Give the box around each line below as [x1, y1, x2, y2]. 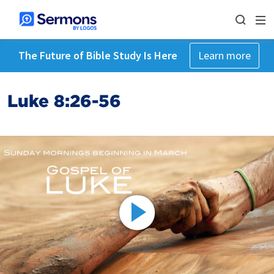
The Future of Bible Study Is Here [18, 48, 177, 62]
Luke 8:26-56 [7, 91, 121, 111]
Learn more [198, 48, 251, 62]
